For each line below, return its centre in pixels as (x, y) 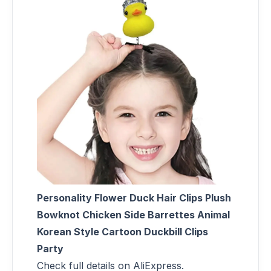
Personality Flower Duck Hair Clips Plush (134, 198)
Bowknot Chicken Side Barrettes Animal (133, 214)
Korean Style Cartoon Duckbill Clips (122, 231)
